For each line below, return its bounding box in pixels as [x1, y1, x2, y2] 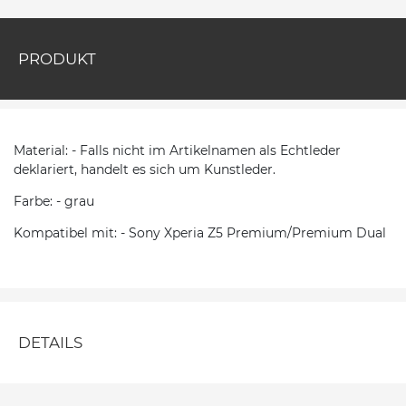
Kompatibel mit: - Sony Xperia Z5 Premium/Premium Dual [14, 224, 386, 241]
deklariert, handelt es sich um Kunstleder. [14, 160, 275, 178]
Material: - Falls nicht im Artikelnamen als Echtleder [14, 141, 341, 159]
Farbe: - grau [14, 192, 94, 209]
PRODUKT [18, 49, 96, 68]
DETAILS [18, 333, 82, 352]
